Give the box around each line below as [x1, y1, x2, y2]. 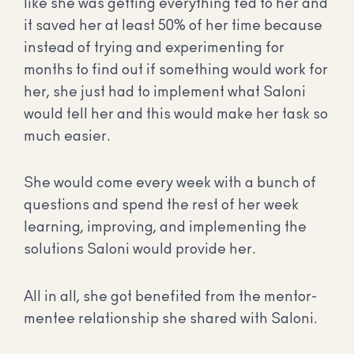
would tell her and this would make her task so [24, 107, 328, 122]
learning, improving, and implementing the [24, 220, 307, 235]
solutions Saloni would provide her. [24, 243, 256, 258]
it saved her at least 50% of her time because [24, 18, 322, 33]
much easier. [24, 129, 111, 144]
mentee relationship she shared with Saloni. [24, 311, 318, 326]
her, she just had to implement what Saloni [24, 85, 306, 100]
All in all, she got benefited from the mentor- [24, 289, 317, 304]
